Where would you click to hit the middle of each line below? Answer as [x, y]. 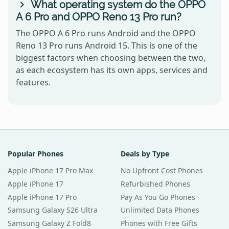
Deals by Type [145, 154]
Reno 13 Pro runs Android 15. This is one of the [107, 46]
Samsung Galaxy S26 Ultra [53, 210]
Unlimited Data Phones [160, 210]
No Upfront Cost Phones [162, 171]
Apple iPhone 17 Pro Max [50, 171]
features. [33, 83]
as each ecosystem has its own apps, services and [112, 70]
